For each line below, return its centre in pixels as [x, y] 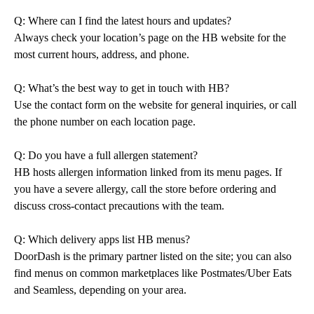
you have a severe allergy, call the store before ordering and [145, 189]
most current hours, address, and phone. [102, 54]
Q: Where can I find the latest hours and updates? [123, 21]
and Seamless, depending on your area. [100, 290]
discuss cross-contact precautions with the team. [119, 206]
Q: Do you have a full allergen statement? [106, 155]
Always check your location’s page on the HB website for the [150, 37]
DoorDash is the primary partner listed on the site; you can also [153, 256]
